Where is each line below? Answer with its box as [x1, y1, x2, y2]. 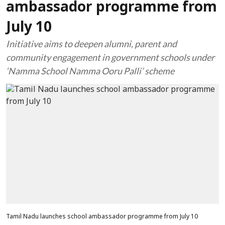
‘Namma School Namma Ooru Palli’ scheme [6, 65, 174, 76]
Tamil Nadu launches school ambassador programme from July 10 [6, 213, 198, 220]
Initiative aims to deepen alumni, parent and [6, 38, 177, 49]
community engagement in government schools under [6, 52, 214, 63]
